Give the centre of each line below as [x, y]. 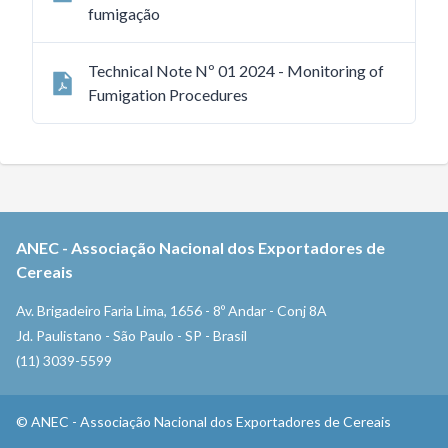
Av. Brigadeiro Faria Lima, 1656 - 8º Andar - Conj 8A [171, 310]
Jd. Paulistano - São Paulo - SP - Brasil [131, 335]
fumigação [124, 13]
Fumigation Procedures [168, 94]
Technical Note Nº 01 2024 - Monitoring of [236, 70]
